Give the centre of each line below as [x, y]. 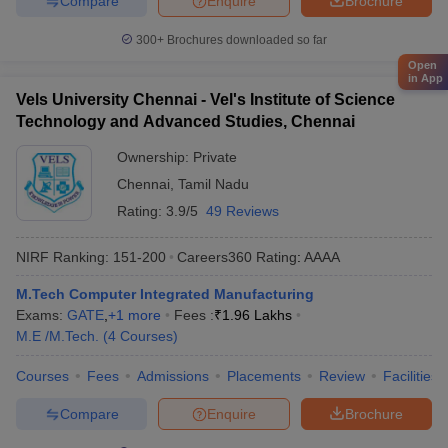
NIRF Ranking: [62, 256]
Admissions [173, 376]
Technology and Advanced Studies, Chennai [185, 121]
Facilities [410, 376]
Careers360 [214, 256]
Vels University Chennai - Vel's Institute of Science [205, 99]
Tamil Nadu [213, 184]
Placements [264, 376]
